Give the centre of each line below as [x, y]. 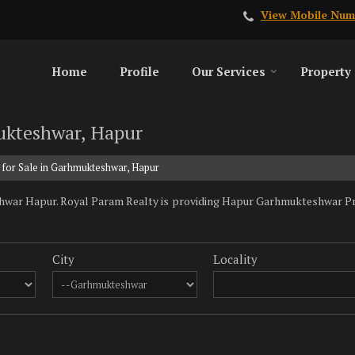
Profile [139, 71]
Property [326, 71]
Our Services [229, 71]
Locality [236, 259]
